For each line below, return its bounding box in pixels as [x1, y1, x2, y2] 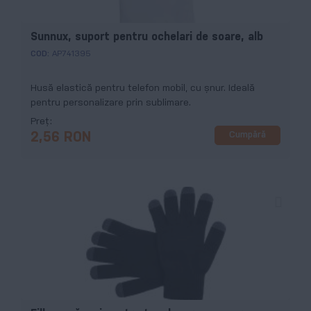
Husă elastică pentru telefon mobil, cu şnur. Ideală [31, 83, 255, 93]
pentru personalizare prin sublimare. [31, 98, 191, 108]
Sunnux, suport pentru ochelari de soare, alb [31, 31, 263, 42]
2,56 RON [31, 131, 91, 144]
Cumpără [229, 131, 266, 140]
